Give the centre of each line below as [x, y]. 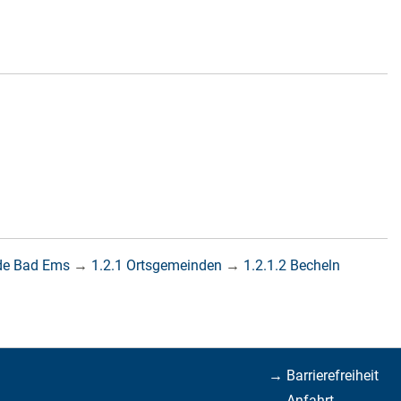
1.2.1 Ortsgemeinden [157, 265]
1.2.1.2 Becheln [292, 265]
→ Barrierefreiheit [324, 375]
